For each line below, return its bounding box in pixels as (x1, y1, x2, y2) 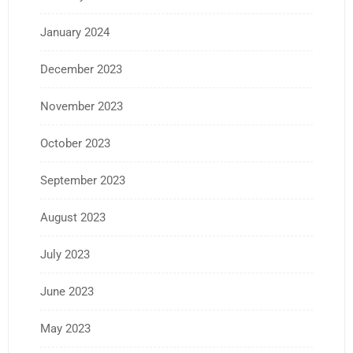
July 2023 (40, 247, 90, 262)
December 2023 (40, 61, 122, 76)
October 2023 (40, 136, 110, 150)
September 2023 (40, 173, 125, 188)
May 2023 (40, 321, 91, 336)
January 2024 (40, 24, 110, 39)
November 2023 (40, 98, 123, 113)
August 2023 (40, 210, 106, 225)
